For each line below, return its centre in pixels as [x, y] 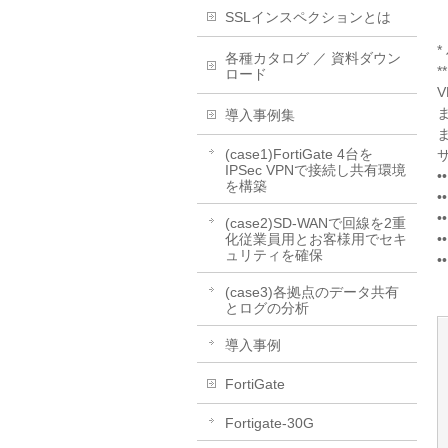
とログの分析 [267, 307]
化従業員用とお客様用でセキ [316, 238]
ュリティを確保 [274, 254]
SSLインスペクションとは [308, 16]
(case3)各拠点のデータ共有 [312, 291]
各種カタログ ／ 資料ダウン [313, 57]
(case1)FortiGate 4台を [299, 153]
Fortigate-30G [269, 422]
